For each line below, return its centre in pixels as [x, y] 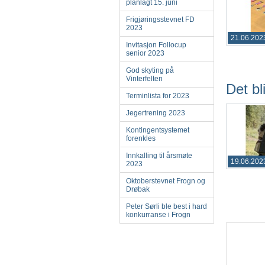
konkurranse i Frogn [158, 215]
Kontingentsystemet [158, 130]
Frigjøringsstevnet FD [160, 20]
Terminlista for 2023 [158, 96]
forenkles [141, 138]
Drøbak [138, 189]
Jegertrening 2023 [156, 113]
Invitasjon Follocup [156, 45]
